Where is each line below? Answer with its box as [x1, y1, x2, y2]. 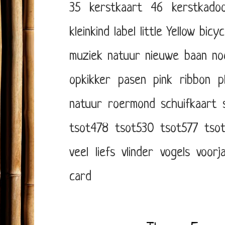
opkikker [69, 73, 110, 88]
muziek [69, 49, 102, 64]
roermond [107, 97, 155, 112]
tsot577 [160, 121, 198, 136]
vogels [160, 145, 190, 160]
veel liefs [69, 145, 115, 160]
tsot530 [115, 121, 154, 136]
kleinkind [69, 25, 109, 40]
